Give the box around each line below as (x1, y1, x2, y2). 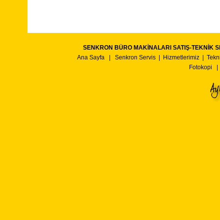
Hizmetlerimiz (163, 54, 199, 61)
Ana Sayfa (77, 54, 105, 61)
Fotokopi (189, 64, 212, 71)
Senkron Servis (115, 54, 156, 61)
